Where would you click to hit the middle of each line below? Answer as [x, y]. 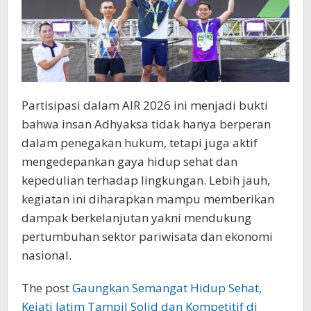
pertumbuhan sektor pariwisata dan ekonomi [147, 237]
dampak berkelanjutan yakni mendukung [136, 218]
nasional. [47, 255]
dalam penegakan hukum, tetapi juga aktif [140, 143]
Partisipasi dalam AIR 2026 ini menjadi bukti [145, 106]
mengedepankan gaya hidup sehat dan [129, 162]
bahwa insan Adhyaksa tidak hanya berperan [146, 124]
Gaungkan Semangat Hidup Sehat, [167, 288]
